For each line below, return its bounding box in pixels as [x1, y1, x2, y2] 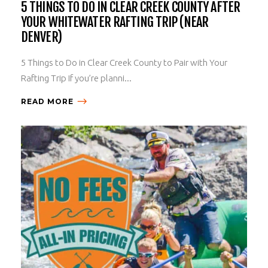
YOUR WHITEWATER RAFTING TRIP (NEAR [21, 13, 209, 30]
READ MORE [21, 96, 74, 106]
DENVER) [21, 28, 62, 45]
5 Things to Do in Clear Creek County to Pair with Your [21, 57, 227, 68]
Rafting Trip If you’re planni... [21, 72, 132, 83]
